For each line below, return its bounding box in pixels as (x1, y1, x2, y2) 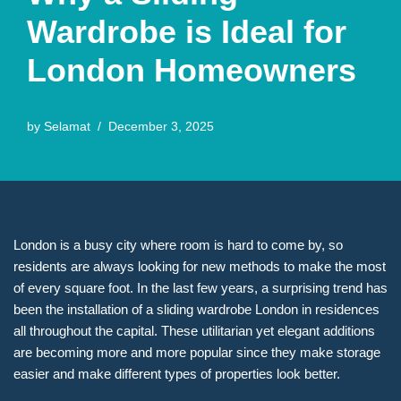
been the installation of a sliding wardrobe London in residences (13, 302, 380, 318)
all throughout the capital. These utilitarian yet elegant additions (13, 323, 375, 339)
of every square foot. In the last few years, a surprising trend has (13, 280, 388, 296)
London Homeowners (27, 52, 356, 90)
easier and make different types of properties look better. (13, 366, 340, 382)
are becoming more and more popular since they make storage (13, 345, 380, 361)
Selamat (44, 120, 90, 134)
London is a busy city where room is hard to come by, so (13, 237, 343, 253)
